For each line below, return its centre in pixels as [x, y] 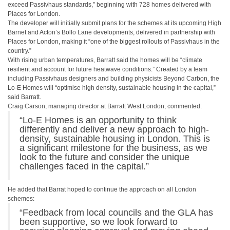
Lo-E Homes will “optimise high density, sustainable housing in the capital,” [112, 88]
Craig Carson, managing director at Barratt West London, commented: [105, 106]
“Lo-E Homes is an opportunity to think [98, 120]
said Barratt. [24, 97]
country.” [20, 51]
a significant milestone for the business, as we [113, 148]
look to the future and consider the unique [104, 157]
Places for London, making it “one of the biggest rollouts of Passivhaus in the [114, 42]
